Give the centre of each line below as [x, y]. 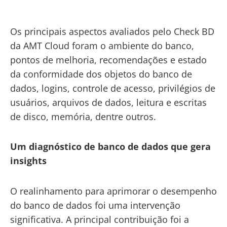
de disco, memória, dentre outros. [83, 116]
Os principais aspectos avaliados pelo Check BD [112, 31]
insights [28, 161]
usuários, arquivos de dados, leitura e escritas [108, 102]
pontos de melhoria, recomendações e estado [108, 60]
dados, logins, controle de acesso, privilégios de [113, 88]
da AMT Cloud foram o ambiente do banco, [102, 45]
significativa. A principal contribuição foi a [100, 219]
